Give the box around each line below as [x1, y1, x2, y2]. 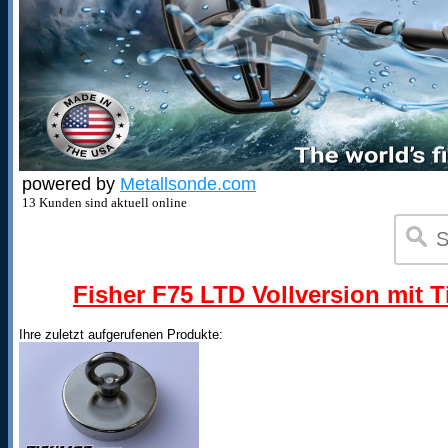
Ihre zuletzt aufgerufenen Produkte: [19, 327, 223, 342]
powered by [22, 174, 120, 194]
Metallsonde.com [120, 174, 256, 194]
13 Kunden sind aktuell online [22, 195, 187, 210]
